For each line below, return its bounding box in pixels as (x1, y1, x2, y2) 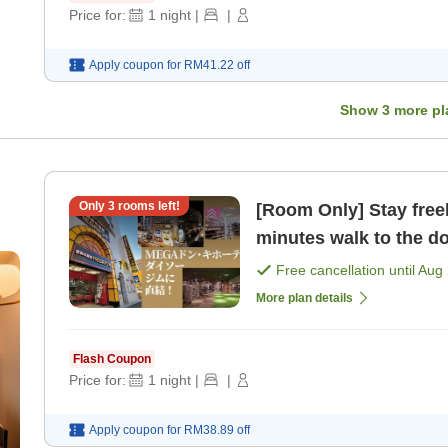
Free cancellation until (276, 261, 418, 278)
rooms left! (114, 198, 180, 213)
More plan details (256, 290, 353, 305)
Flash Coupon (73, 351, 151, 366)
